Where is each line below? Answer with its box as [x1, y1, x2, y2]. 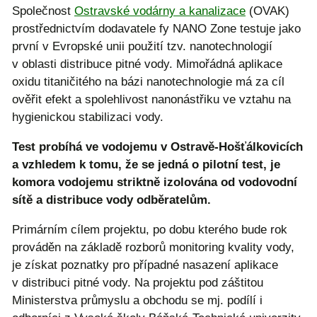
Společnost [12, 4, 74, 18]
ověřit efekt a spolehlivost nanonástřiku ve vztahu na [12, 92, 291, 106]
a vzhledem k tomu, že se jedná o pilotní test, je [12, 157, 280, 171]
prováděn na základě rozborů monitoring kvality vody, [12, 240, 294, 254]
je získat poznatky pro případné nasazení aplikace [12, 258, 278, 272]
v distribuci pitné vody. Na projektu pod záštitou [12, 275, 263, 289]
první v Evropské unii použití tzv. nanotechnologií [12, 39, 272, 53]
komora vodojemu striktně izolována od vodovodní [12, 175, 297, 189]
